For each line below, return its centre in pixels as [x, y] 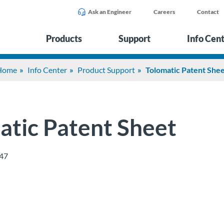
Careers [164, 12]
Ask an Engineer [110, 12]
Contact [208, 12]
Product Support [106, 70]
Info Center [47, 70]
